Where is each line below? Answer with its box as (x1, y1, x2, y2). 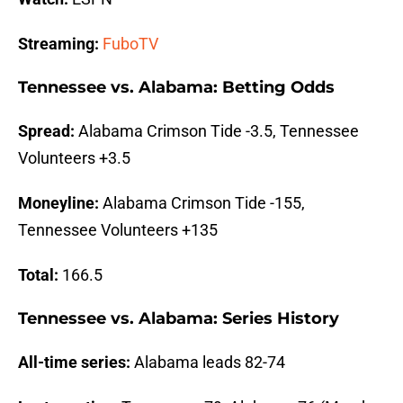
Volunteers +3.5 (18, 148, 130, 168)
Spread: (18, 121, 75, 141)
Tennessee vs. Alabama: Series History (18, 309, 339, 329)
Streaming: (18, 34, 99, 54)
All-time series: (18, 353, 130, 372)
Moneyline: (18, 193, 99, 213)
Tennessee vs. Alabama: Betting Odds (18, 77, 335, 98)
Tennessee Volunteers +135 (18, 220, 218, 240)
